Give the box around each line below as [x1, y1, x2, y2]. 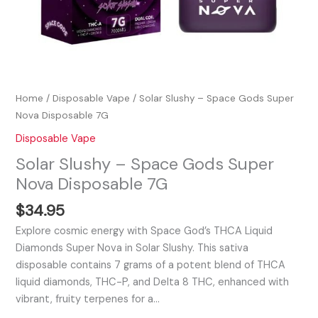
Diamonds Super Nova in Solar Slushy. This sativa [16, 241, 249, 255]
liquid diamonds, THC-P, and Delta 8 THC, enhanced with [16, 275, 290, 289]
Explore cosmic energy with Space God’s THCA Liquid [16, 224, 273, 238]
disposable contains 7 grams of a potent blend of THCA [16, 258, 286, 272]
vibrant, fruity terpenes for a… [16, 292, 160, 306]
